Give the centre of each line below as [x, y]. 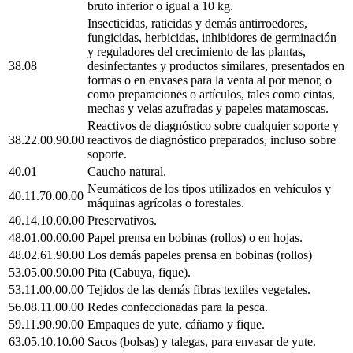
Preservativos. [122, 220]
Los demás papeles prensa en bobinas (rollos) [200, 255]
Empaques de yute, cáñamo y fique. [176, 324]
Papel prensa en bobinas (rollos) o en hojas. [195, 237]
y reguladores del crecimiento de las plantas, [197, 51]
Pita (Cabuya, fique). [139, 272]
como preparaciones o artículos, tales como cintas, [211, 94]
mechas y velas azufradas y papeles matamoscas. [208, 108]
